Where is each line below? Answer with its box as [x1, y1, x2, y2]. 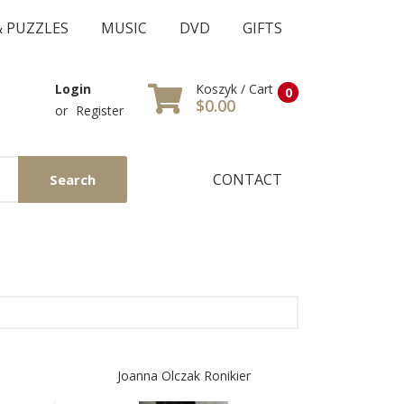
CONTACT [213, 170, 282, 189]
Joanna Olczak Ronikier [116, 367, 251, 384]
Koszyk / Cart [196, 79, 273, 97]
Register [76, 102, 124, 119]
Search [50, 170, 96, 188]
